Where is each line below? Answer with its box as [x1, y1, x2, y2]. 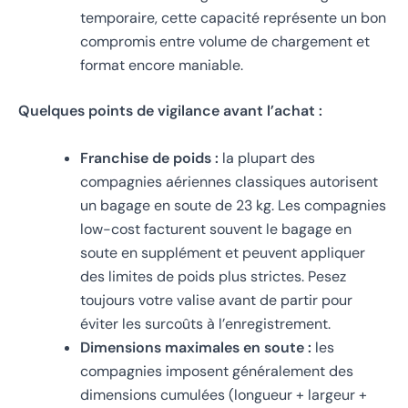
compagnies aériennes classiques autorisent [80, 171, 378, 191]
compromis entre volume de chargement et [80, 32, 370, 52]
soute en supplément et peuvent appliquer [80, 242, 365, 262]
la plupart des [219, 148, 315, 168]
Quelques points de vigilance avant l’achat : [18, 101, 322, 121]
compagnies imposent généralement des [80, 361, 353, 381]
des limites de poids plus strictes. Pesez [80, 266, 346, 286]
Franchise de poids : [80, 148, 219, 168]
